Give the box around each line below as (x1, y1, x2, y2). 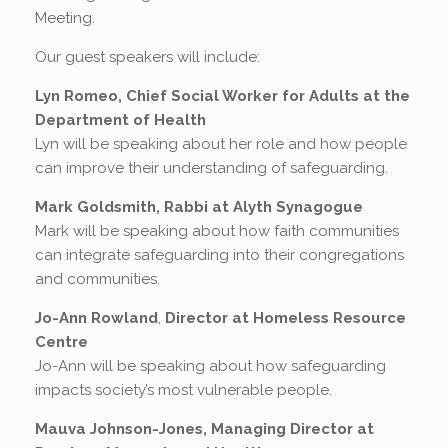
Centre (35, 332, 88, 351)
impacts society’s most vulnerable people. (35, 380, 332, 399)
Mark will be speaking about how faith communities (35, 221, 399, 240)
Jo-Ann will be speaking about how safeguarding (35, 356, 386, 375)
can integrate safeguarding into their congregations (35, 245, 404, 264)
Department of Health (35, 110, 206, 129)
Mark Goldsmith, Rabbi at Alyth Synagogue (35, 197, 363, 216)
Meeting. (35, 8, 95, 27)
